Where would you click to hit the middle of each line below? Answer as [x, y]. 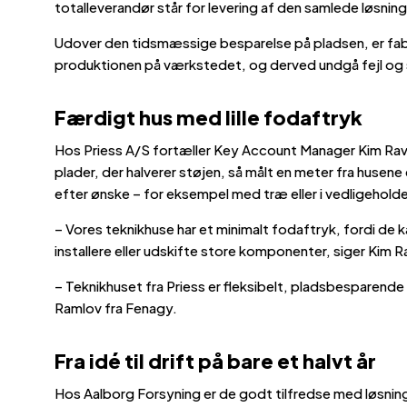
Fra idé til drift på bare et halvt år [215, 360]
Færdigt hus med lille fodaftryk [208, 117]
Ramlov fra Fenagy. [116, 307]
